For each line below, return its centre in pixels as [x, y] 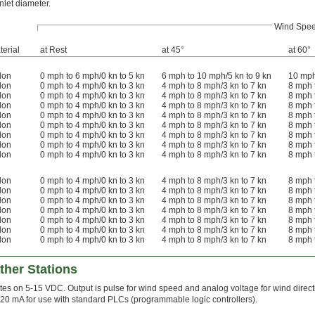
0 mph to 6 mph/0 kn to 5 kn [92, 76]
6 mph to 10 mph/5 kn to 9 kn [217, 76]
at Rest [53, 50]
